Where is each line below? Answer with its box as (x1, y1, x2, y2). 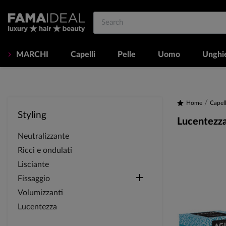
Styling (18, 110, 46, 121)
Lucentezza (18, 203, 57, 211)
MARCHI (16, 50, 48, 59)
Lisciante (18, 160, 49, 169)
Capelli (71, 50, 95, 59)
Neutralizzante (18, 132, 69, 141)
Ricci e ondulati (18, 146, 72, 155)
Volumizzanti (18, 189, 63, 197)
